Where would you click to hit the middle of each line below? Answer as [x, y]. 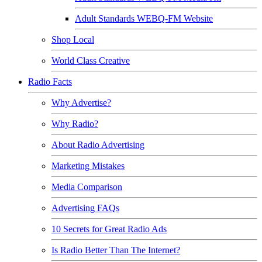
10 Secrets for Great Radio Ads [109, 229]
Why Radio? [75, 124]
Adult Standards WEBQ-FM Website [144, 18]
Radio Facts [50, 82]
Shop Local [73, 39]
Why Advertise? [81, 103]
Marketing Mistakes [88, 166]
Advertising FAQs [85, 208]
